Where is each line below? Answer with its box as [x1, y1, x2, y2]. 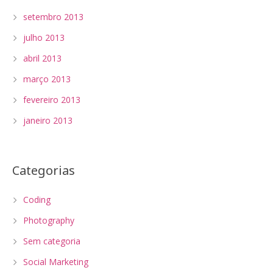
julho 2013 [23, 32, 65, 43]
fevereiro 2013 [23, 94, 80, 105]
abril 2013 [23, 52, 62, 64]
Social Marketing [23, 256, 88, 268]
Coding [23, 194, 51, 205]
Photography [23, 214, 74, 226]
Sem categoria [23, 235, 80, 247]
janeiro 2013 [23, 115, 73, 126]
